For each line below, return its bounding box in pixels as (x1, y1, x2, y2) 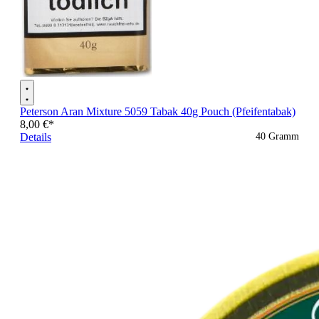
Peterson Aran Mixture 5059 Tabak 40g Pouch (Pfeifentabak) (20, 105, 296, 118)
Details (20, 131, 51, 144)
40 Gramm (256, 131, 299, 142)
